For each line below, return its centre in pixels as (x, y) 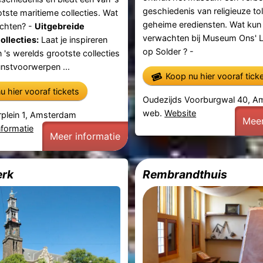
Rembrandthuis (185, 174)
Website (181, 113)
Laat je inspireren (73, 39)
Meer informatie (85, 136)
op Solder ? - (168, 51)
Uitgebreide (59, 26)
